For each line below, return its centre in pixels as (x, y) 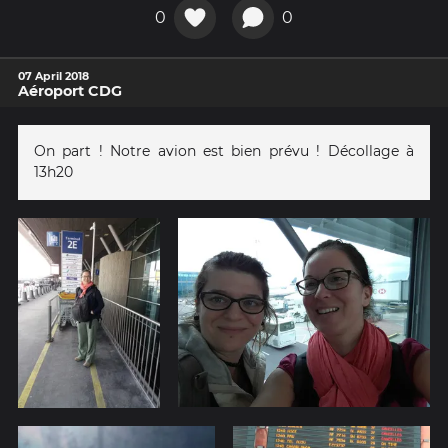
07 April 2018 (53, 75)
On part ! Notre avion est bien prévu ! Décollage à (224, 150)
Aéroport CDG (70, 90)
